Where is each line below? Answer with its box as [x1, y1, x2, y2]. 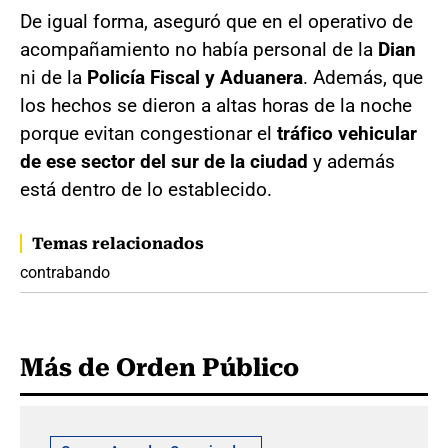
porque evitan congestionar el [20, 122, 272, 145]
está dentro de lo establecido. [20, 178, 272, 201]
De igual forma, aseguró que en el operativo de [20, 10, 413, 33]
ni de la [20, 66, 87, 89]
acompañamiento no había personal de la [20, 38, 378, 61]
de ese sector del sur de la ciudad [20, 150, 308, 173]
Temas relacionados [32, 234, 204, 253]
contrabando [20, 263, 110, 282]
